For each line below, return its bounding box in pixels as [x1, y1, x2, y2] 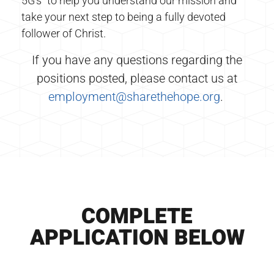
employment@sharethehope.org [48, 89, 220, 104]
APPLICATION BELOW [29, 221, 245, 254]
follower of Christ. [21, 27, 108, 40]
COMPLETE [81, 200, 193, 232]
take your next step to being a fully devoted [21, 10, 226, 24]
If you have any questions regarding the [32, 52, 242, 67]
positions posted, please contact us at [37, 70, 237, 86]
